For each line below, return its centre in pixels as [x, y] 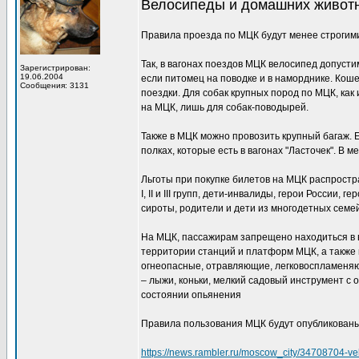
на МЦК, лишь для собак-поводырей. [225, 107]
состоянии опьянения [191, 295]
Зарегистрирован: [55, 68]
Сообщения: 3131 [54, 85]
